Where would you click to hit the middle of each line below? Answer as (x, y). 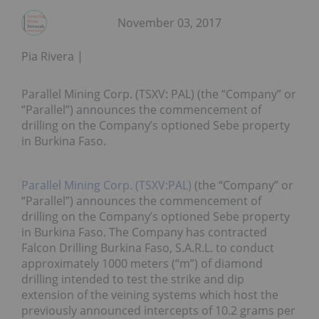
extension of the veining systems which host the (150, 295)
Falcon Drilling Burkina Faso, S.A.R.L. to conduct (148, 248)
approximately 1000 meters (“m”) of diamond (142, 264)
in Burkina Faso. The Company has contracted (144, 232)
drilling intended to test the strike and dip (133, 279)
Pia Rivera (48, 57)
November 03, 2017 (169, 23)
